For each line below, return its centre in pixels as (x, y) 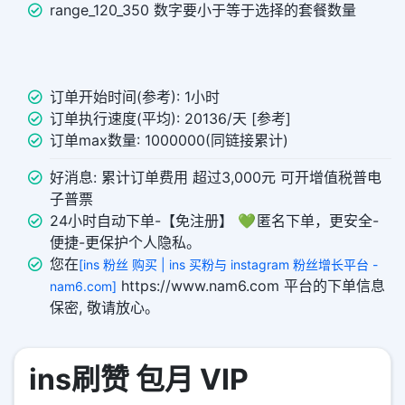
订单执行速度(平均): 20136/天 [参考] (170, 119)
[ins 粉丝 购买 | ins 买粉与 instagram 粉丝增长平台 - (228, 265)
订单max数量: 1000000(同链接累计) (169, 141)
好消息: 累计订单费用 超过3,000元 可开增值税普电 (216, 178)
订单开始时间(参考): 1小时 (135, 97)
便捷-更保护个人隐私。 (125, 243)
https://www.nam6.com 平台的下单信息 (251, 286)
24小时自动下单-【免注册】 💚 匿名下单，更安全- (214, 221)
